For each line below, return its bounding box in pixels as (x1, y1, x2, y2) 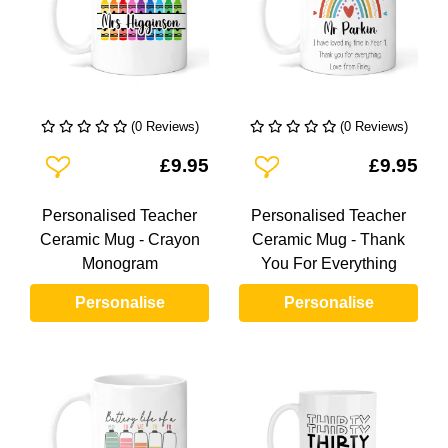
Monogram (81, 255, 158, 273)
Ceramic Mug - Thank (252, 231, 405, 249)
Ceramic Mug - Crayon (39, 231, 200, 249)
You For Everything (260, 255, 397, 273)
